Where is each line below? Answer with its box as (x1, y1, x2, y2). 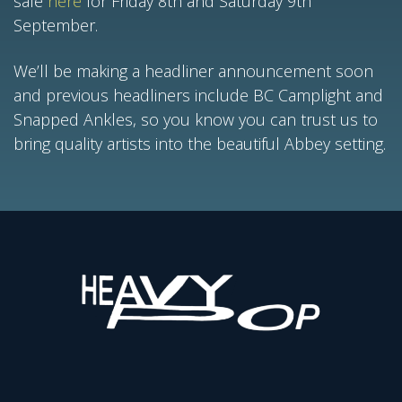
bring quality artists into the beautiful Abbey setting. (13, 133, 386, 154)
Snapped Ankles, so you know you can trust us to (13, 109, 378, 130)
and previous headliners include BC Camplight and (13, 84, 383, 106)
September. (13, 14, 98, 36)
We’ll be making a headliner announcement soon (13, 60, 373, 82)
